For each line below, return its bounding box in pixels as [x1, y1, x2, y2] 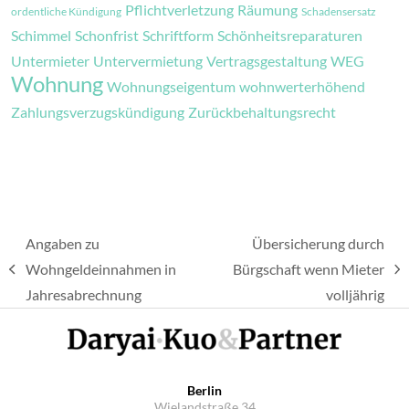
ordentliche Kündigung [11, 5, 121, 18]
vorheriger [8, 271, 74, 289]
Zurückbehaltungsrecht [188, 103, 336, 121]
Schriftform [142, 26, 214, 44]
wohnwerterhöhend [239, 78, 365, 95]
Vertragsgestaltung [206, 52, 327, 69]
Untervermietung [93, 52, 203, 69]
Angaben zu [25, 235, 100, 252]
